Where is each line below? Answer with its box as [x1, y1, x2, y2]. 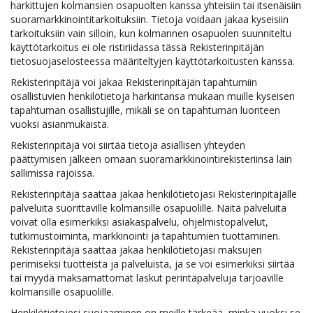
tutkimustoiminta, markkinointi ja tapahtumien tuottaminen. [10, 229, 280, 242]
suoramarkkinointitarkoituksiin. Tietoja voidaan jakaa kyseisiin [10, 13, 289, 26]
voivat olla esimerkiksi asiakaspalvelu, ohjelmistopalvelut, [10, 215, 268, 228]
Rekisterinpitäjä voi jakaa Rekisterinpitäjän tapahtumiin [10, 75, 257, 89]
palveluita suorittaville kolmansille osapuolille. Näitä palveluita [10, 201, 286, 214]
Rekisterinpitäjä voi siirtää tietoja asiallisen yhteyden [10, 138, 245, 152]
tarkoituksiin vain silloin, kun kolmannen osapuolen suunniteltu [10, 27, 291, 40]
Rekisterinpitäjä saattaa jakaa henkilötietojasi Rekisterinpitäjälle [10, 187, 297, 201]
